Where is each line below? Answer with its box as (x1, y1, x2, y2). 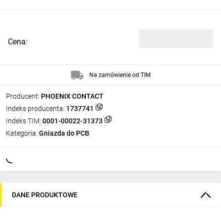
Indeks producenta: (6, 105, 65, 112)
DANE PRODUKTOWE (12, 190, 77, 199)
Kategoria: (6, 129, 37, 137)
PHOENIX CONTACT (41, 92, 104, 100)
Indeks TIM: (6, 117, 41, 125)
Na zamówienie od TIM (89, 71, 150, 78)
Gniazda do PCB (39, 129, 89, 137)
